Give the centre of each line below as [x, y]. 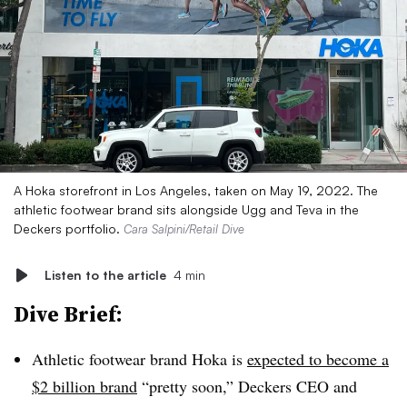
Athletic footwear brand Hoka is [139, 359]
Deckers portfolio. [69, 228]
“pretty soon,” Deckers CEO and [247, 386]
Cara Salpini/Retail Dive [184, 229]
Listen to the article [105, 275]
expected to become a [318, 359]
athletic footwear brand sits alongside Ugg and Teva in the [186, 209]
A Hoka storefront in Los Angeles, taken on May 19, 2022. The [196, 190]
